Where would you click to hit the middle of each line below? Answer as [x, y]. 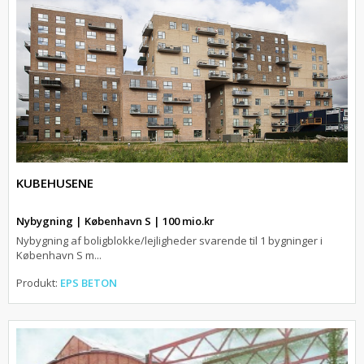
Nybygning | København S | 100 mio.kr [115, 221]
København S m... [59, 255]
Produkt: [38, 282]
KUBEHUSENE [55, 182]
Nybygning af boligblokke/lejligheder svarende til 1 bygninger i [169, 240]
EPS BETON [89, 282]
